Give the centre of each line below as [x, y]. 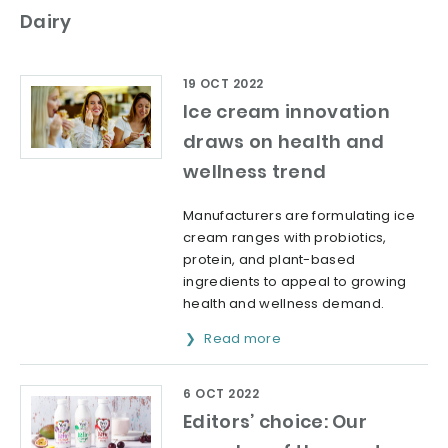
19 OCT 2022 [223, 83]
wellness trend [255, 171]
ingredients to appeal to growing [295, 281]
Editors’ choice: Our [275, 421]
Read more [244, 338]
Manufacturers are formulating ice [299, 215]
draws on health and [284, 141]
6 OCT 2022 [221, 393]
